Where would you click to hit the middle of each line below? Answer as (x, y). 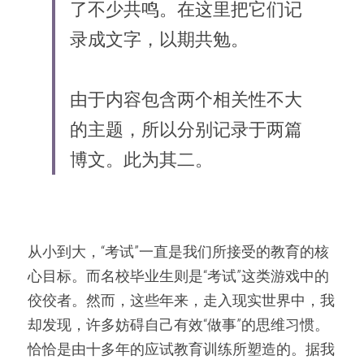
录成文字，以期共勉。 (159, 39)
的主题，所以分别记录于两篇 (186, 130)
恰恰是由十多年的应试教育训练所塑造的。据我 (181, 349)
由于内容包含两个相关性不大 (186, 100)
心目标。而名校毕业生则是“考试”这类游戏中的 (178, 276)
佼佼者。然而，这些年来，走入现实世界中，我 (181, 300)
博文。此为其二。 (141, 160)
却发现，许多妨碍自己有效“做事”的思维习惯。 (178, 325)
